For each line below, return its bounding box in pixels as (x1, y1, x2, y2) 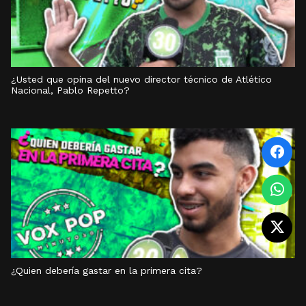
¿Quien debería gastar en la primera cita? (11, 265, 202, 276)
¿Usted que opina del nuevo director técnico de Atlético (11, 74, 272, 85)
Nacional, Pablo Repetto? (11, 85, 130, 96)
